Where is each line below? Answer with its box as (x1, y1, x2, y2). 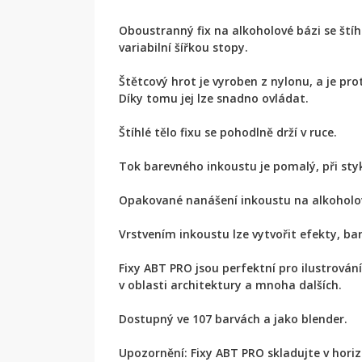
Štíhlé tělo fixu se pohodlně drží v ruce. (119, 124, 337, 140)
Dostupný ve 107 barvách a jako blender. (119, 311, 347, 326)
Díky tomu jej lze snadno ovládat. (119, 90, 309, 106)
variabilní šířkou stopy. (119, 40, 248, 55)
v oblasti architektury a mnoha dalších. (119, 277, 342, 293)
